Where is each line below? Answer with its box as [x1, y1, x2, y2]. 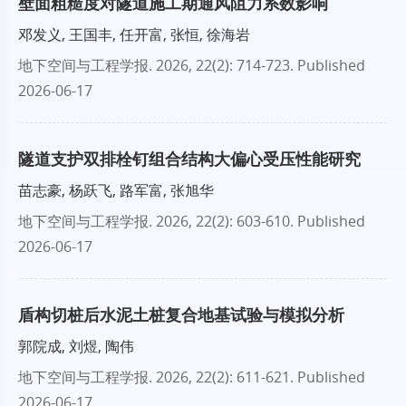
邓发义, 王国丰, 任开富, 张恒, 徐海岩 [18, 24, 250, 44]
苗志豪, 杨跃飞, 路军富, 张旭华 [18, 179, 214, 200]
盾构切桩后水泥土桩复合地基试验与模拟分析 [18, 303, 344, 325]
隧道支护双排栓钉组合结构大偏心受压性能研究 [18, 147, 361, 169]
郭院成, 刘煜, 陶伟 [18, 335, 134, 356]
